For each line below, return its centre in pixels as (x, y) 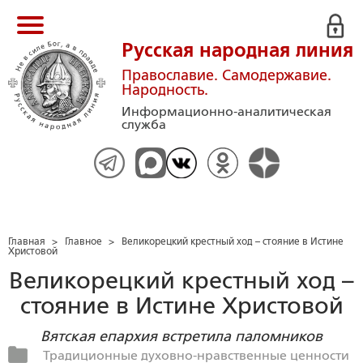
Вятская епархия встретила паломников (181, 336)
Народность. (165, 90)
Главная (27, 241)
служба (144, 124)
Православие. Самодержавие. (226, 75)
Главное (83, 241)
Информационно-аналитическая (226, 111)
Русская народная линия (237, 50)
